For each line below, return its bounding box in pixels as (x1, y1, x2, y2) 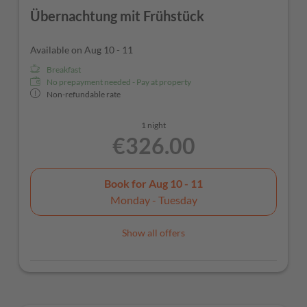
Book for (104, 177, 149, 191)
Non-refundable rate (47, 88, 121, 99)
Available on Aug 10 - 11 (30, 43, 133, 56)
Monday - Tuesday (110, 193, 197, 207)
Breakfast (47, 64, 81, 75)
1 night (141, 119, 166, 130)
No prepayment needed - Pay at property (47, 76, 191, 87)
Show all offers (122, 226, 185, 238)
